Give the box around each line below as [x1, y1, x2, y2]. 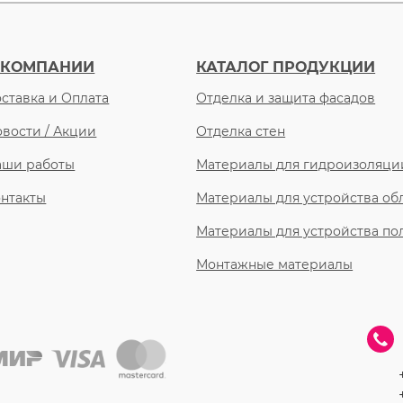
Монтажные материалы [196, 256, 354, 273]
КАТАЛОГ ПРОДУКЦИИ [196, 58, 376, 76]
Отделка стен [196, 123, 286, 139]
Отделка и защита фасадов [196, 90, 376, 106]
